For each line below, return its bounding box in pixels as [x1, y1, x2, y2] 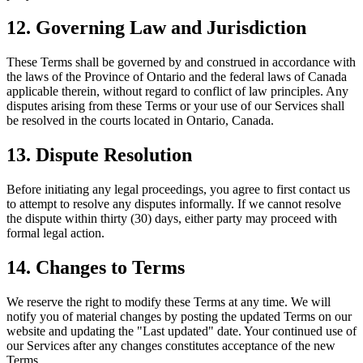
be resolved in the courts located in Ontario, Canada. [6, 113, 274, 128]
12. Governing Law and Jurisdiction [6, 17, 306, 39]
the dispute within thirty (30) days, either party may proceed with [6, 211, 337, 226]
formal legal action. [6, 226, 105, 241]
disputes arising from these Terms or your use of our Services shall [6, 99, 344, 113]
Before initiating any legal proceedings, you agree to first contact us [6, 182, 350, 197]
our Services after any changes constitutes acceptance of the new [6, 338, 335, 352]
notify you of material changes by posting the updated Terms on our [6, 309, 352, 323]
